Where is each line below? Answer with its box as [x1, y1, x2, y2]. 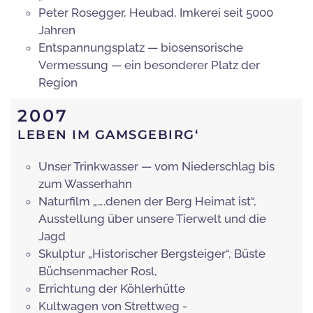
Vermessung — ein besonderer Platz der [38, 58, 260, 73]
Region [38, 75, 78, 90]
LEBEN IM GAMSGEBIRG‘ [17, 127, 198, 143]
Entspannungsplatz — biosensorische [38, 41, 243, 55]
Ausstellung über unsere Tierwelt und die [38, 212, 266, 226]
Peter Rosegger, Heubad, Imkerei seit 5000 [38, 6, 273, 20]
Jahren [38, 23, 75, 38]
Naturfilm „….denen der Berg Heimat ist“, [38, 194, 256, 209]
